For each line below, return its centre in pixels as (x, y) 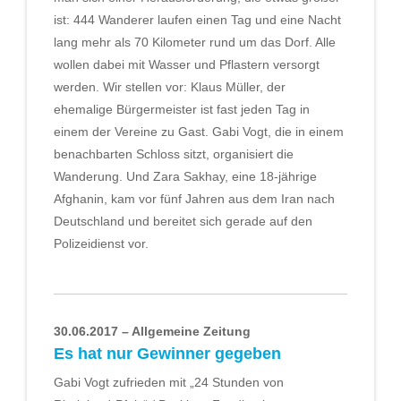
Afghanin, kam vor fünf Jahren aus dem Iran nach (194, 198)
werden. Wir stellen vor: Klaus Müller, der (170, 86)
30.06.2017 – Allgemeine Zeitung (152, 332)
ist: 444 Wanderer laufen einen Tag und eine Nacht (197, 19)
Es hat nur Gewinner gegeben (167, 354)
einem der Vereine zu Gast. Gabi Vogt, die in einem (199, 131)
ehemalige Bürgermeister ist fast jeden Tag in (182, 109)
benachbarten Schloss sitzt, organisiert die (174, 154)
